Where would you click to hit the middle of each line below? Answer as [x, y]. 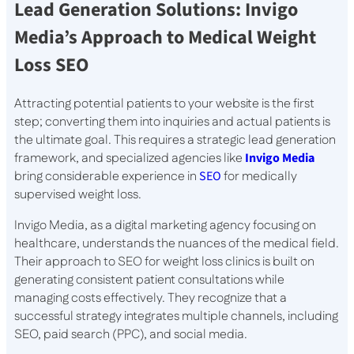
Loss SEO [51, 66]
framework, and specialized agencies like [130, 159]
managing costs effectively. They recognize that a [151, 299]
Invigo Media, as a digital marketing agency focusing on [165, 226]
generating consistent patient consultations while [149, 281]
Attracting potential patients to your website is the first [164, 104]
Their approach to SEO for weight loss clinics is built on [164, 262]
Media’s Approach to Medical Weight [165, 38]
